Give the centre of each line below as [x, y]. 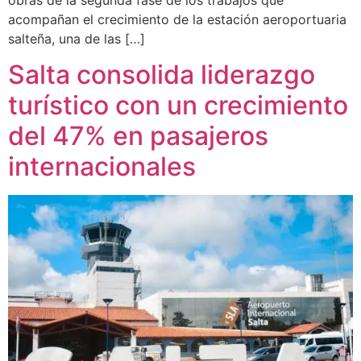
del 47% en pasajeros [138, 136]
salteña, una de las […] [77, 38]
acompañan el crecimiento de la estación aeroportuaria [177, 19]
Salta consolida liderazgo [162, 75]
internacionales [102, 167]
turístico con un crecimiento [178, 106]
